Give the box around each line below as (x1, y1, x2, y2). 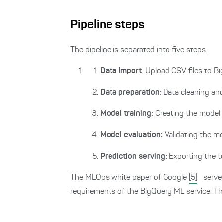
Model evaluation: (100, 131, 165, 139)
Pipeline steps (70, 19, 144, 31)
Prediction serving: (100, 153, 169, 161)
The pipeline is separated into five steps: (70, 46, 207, 54)
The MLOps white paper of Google (70, 174, 189, 182)
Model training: (100, 110, 155, 118)
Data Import (100, 67, 142, 75)
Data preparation (100, 89, 160, 97)
